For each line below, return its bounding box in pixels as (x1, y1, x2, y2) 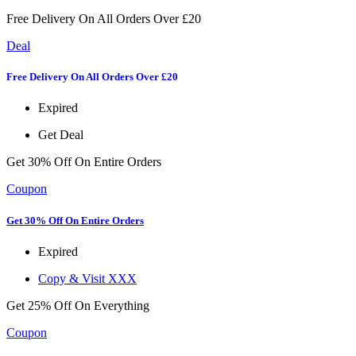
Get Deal (38, 128, 83, 142)
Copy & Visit (38, 271, 105, 285)
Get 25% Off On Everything (6, 298, 149, 312)
